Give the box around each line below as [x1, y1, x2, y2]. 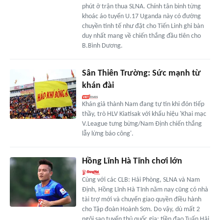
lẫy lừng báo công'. [82, 130, 134, 138]
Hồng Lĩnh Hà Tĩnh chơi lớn [82, 157, 182, 166]
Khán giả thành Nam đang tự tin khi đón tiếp [82, 101, 204, 109]
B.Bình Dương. [82, 42, 123, 50]
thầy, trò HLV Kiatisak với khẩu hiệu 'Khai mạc [82, 110, 206, 118]
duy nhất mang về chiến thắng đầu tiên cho [82, 32, 201, 40]
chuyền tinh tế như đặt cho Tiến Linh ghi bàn [82, 23, 204, 30]
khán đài [82, 81, 114, 91]
